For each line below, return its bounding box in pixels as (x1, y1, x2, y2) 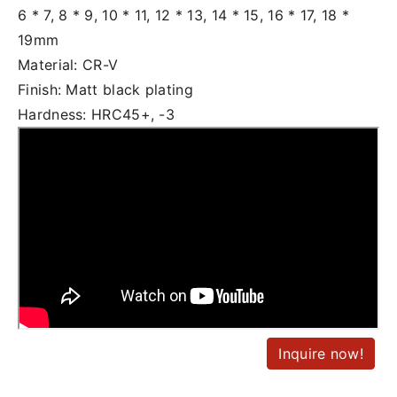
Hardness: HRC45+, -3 (18, 105, 175, 123)
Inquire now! (278, 344, 363, 362)
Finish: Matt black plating (18, 80, 193, 98)
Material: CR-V (18, 55, 119, 74)
